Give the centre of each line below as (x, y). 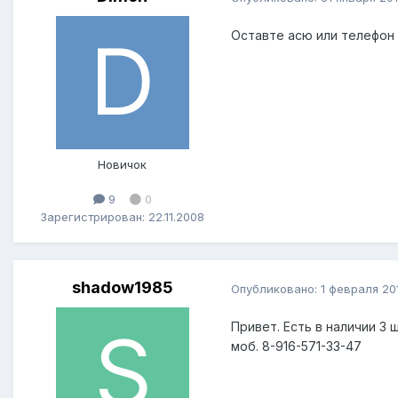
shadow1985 (122, 288)
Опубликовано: (276, 288)
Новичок (122, 165)
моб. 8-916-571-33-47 (296, 346)
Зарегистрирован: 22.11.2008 (122, 216)
